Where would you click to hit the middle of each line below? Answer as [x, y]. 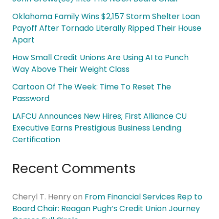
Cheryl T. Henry [41, 197]
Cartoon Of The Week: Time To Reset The [91, 87]
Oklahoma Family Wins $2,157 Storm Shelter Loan [106, 17]
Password [31, 99]
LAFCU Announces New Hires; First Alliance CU [99, 116]
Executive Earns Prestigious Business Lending [97, 128]
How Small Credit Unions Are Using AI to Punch [100, 58]
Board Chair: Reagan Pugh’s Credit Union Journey [106, 209]
